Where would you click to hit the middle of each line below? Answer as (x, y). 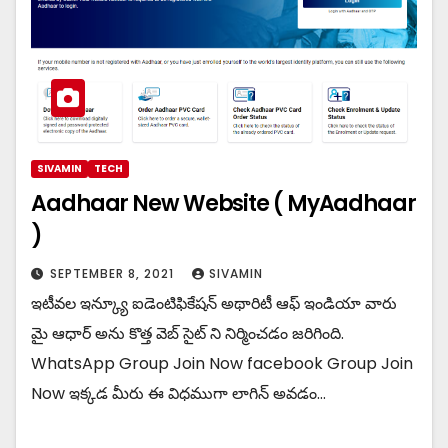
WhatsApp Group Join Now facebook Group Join (222, 364)
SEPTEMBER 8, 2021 (114, 274)
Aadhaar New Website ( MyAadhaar (223, 204)
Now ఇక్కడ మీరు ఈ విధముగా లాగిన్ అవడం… (178, 394)
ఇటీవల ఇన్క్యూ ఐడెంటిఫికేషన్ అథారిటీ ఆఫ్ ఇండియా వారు (214, 304)
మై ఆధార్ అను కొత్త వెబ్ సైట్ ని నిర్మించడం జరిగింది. (187, 334)
